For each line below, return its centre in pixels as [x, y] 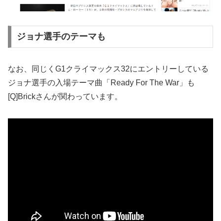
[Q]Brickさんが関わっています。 [65, 97]
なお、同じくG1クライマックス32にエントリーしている [108, 69]
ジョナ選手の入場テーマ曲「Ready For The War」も [101, 83]
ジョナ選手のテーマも [61, 37]
